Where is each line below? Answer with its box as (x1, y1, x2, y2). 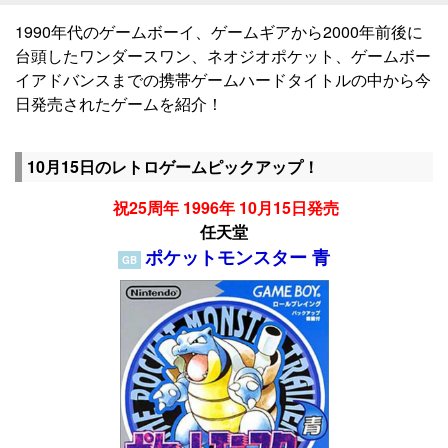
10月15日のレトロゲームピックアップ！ (27, 155, 319, 179)
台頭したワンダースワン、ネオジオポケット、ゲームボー (15, 44, 431, 68)
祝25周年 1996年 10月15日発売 (109, 195, 339, 219)
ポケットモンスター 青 (145, 243, 330, 270)
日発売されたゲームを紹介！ (15, 92, 223, 116)
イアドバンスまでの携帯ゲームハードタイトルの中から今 (15, 68, 431, 92)
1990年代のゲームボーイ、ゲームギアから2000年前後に (15, 20, 423, 44)
